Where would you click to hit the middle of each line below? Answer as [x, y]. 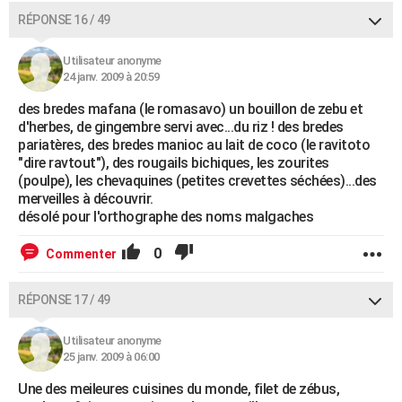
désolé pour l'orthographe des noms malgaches [166, 217]
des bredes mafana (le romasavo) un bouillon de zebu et [190, 109]
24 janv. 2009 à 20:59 [111, 77]
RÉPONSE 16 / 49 [64, 20]
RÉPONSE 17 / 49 [64, 300]
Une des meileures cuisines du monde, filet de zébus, [179, 389]
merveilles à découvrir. [86, 199]
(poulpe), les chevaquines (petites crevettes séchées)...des [197, 181]
